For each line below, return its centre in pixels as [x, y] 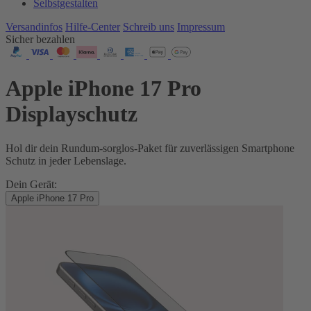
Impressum [201, 27]
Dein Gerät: [31, 184]
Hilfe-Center [93, 27]
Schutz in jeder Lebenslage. [66, 160]
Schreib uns [149, 27]
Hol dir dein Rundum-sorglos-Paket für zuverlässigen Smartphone [150, 148]
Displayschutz [72, 114]
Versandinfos [34, 27]
